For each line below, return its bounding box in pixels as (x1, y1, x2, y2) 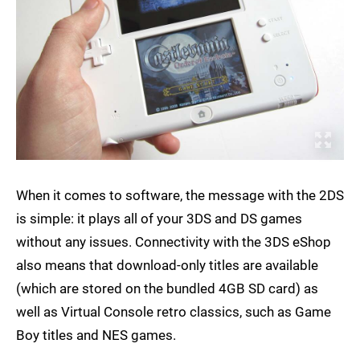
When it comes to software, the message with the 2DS (16, 186, 344, 203)
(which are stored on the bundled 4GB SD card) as (16, 280, 318, 297)
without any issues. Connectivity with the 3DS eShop (16, 233, 331, 250)
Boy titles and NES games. (16, 326, 176, 343)
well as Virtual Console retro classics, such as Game (16, 303, 331, 320)
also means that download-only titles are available (16, 256, 318, 273)
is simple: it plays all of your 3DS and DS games (16, 210, 302, 227)
